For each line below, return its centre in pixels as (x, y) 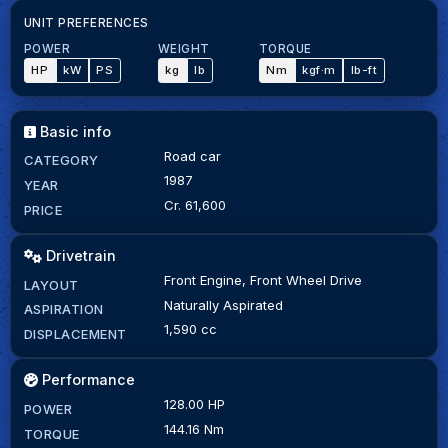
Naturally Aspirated (223, 304)
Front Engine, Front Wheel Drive (262, 279)
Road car (192, 155)
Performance (87, 380)
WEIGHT (183, 48)
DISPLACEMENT (75, 334)
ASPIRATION (63, 309)
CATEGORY (61, 160)
